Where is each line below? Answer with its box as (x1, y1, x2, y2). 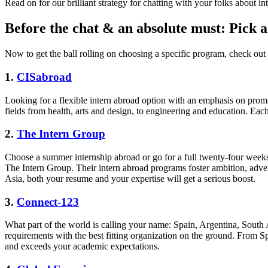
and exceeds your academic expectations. (5, 241, 160, 252)
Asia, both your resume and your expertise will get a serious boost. (5, 173, 255, 184)
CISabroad (17, 70, 72, 83)
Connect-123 (17, 195, 79, 208)
